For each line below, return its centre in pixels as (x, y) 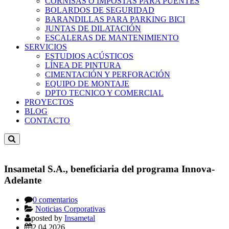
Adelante (23, 180)
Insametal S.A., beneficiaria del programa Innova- (109, 169)
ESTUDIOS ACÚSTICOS (89, 56)
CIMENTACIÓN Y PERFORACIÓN (108, 74)
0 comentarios (55, 200)
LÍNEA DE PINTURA (83, 65)
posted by (48, 218)
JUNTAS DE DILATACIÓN (93, 28)
